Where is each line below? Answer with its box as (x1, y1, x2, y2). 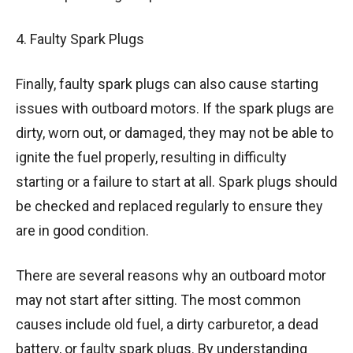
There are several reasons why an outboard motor (16, 266, 326, 284)
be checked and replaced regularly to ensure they (16, 197, 323, 214)
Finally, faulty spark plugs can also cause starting (16, 75, 318, 92)
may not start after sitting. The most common (16, 291, 301, 308)
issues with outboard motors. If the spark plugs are (16, 99, 334, 117)
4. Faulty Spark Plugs (16, 30, 144, 47)
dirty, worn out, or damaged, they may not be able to (16, 124, 333, 141)
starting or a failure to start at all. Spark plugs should (16, 173, 337, 190)
